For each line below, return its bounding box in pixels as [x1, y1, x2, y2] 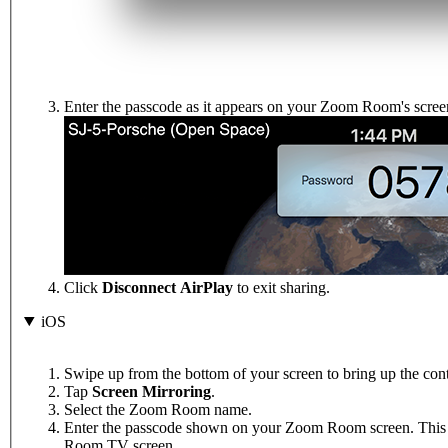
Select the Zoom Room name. [64, 400, 252, 418]
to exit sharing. [233, 278, 330, 296]
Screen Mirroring [92, 382, 211, 400]
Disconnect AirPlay [102, 278, 233, 296]
